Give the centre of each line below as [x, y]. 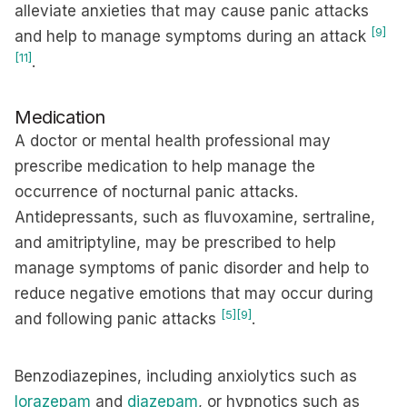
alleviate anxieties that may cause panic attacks [192, 11]
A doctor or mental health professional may [173, 141]
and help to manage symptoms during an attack [193, 36]
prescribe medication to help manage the [165, 166]
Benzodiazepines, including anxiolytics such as [186, 376]
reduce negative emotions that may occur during [194, 293]
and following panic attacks [118, 319]
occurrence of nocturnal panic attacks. [156, 192]
